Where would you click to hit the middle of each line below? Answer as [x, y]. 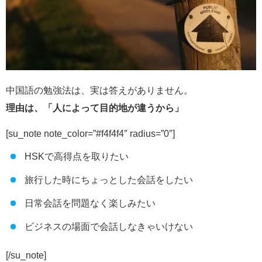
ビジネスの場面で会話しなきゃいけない [108, 227]
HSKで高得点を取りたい [76, 157]
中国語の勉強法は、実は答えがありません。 [99, 91]
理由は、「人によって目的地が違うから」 [95, 108]
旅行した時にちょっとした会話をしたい [108, 180]
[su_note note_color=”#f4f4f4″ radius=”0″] [90, 134]
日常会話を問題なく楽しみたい [90, 204]
